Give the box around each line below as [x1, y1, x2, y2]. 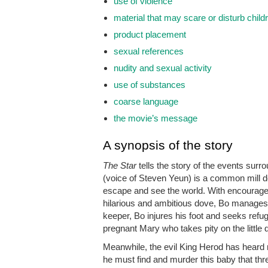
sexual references [114, 45, 184, 56]
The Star [103, 160, 136, 170]
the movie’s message [114, 112, 197, 123]
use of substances [114, 79, 185, 90]
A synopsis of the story [103, 138, 233, 152]
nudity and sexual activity [114, 62, 212, 73]
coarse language [114, 96, 178, 106]
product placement [114, 29, 186, 39]
